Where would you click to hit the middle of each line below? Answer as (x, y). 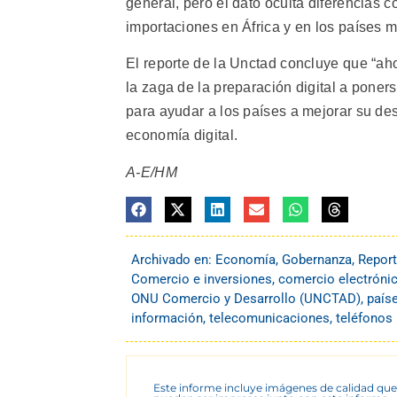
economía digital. (182, 136)
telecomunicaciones (269, 319)
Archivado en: (173, 260)
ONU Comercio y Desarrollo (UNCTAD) (246, 299)
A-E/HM (152, 172)
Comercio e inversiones (202, 280)
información (167, 319)
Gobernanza (317, 260)
